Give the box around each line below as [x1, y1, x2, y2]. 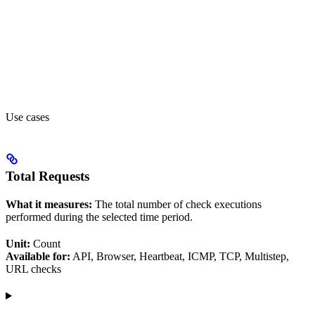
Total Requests [6, 169, 89, 184]
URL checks [6, 263, 61, 276]
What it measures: [6, 198, 92, 211]
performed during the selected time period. [6, 211, 193, 224]
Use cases [6, 111, 49, 124]
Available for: [6, 250, 70, 263]
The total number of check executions [92, 198, 262, 211]
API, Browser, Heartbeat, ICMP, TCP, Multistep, [70, 250, 289, 263]
